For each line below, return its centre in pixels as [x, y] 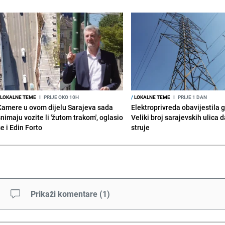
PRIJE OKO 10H [61, 97]
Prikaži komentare [64, 194]
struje [141, 127]
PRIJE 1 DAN [192, 97]
